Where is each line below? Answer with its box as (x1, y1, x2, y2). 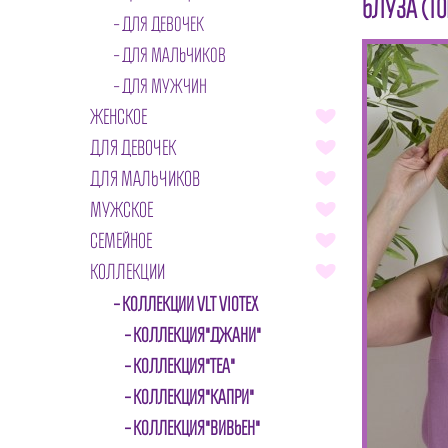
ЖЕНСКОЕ (90, 105, 147, 128)
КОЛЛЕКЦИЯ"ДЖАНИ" (133, 324, 261, 346)
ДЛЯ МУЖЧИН (122, 75, 207, 97)
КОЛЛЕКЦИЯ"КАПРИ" (133, 386, 254, 408)
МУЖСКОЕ (90, 198, 153, 221)
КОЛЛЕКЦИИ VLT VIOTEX (122, 293, 258, 315)
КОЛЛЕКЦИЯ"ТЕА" (133, 355, 235, 377)
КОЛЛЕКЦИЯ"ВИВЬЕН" (133, 417, 260, 439)
